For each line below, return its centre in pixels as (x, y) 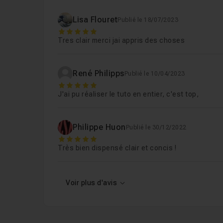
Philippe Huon (99, 127)
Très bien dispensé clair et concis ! (117, 148)
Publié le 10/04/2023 (155, 74)
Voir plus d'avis (92, 183)
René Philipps (99, 73)
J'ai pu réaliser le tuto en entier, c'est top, (128, 94)
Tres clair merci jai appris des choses (121, 40)
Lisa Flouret (95, 20)
